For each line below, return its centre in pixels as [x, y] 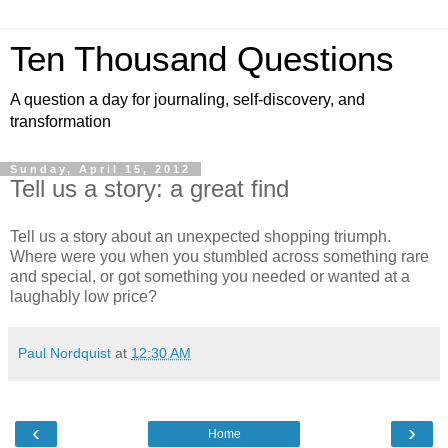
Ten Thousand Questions [202, 59]
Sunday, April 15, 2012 [100, 169]
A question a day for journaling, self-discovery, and [187, 99]
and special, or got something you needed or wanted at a [210, 276]
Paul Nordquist [64, 352]
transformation [60, 121]
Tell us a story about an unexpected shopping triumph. [200, 236]
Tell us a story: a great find [149, 188]
